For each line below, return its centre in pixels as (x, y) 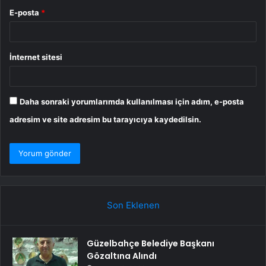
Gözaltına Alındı (122, 256)
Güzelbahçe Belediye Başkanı (151, 244)
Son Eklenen (133, 205)
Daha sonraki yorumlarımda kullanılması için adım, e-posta (132, 102)
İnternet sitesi (36, 57)
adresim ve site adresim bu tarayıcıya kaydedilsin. (105, 120)
